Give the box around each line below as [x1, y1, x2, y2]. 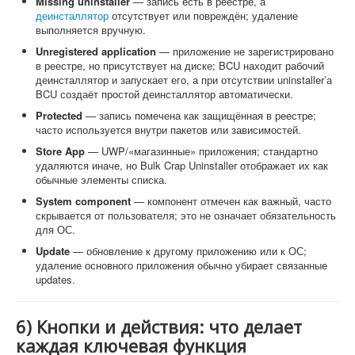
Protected [36, 107, 82, 123]
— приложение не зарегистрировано [156, 43, 334, 59]
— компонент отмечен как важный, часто [131, 193, 331, 208]
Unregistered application [36, 43, 156, 59]
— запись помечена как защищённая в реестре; [82, 107, 316, 123]
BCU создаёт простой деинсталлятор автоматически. [36, 86, 293, 101]
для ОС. [36, 221, 75, 237]
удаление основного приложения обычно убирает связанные [36, 257, 327, 273]
